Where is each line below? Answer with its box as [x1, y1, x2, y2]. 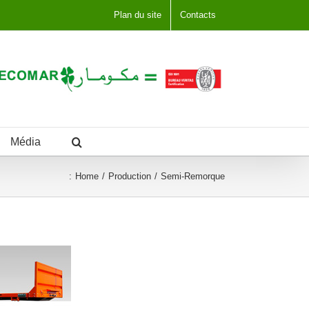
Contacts [180, 10, 216, 20]
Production [108, 170, 151, 181]
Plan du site [114, 10, 161, 20]
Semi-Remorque [161, 170, 225, 181]
